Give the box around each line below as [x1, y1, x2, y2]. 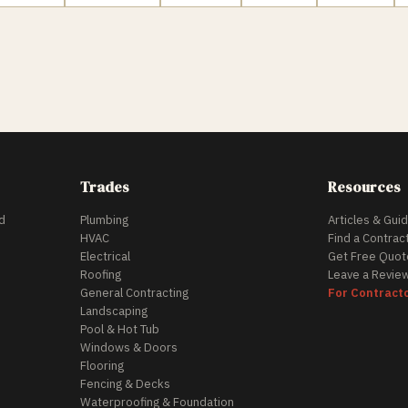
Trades [80, 177, 129, 197]
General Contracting [80, 285, 189, 301]
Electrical [80, 249, 130, 264]
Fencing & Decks [80, 376, 170, 392]
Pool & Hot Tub [80, 321, 159, 337]
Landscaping [80, 303, 148, 319]
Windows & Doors [80, 340, 178, 355]
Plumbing [80, 212, 128, 228]
